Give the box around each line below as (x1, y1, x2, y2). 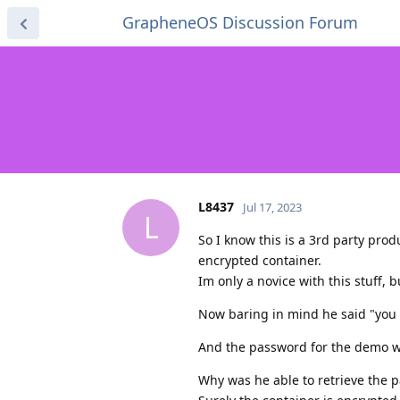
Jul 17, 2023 (243, 198, 302, 215)
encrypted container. (198, 251, 321, 269)
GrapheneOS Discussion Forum (122, 12, 358, 33)
